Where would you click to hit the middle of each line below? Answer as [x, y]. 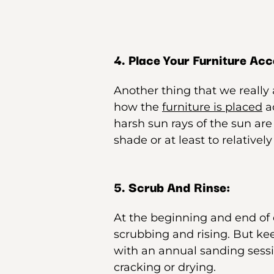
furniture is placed [212, 107]
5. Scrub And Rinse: [172, 187]
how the [138, 107]
